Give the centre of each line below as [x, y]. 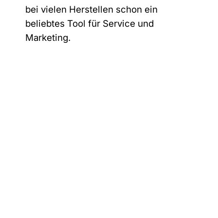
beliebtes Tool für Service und [90, 24]
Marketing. [48, 38]
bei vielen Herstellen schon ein [92, 10]
